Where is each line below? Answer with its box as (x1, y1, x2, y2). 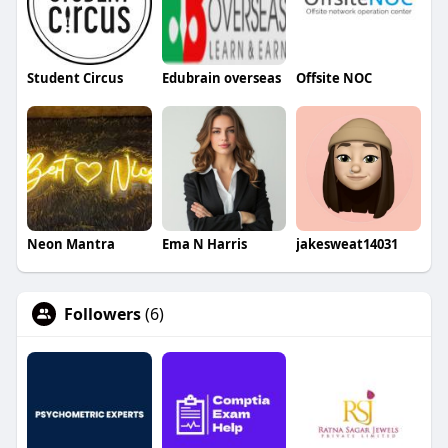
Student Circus (26, 69, 123, 88)
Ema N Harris (161, 234, 247, 253)
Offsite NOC (296, 69, 373, 88)
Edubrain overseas (161, 69, 281, 88)
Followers (63, 302, 141, 325)
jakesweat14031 (296, 234, 399, 253)
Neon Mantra (26, 234, 115, 253)
